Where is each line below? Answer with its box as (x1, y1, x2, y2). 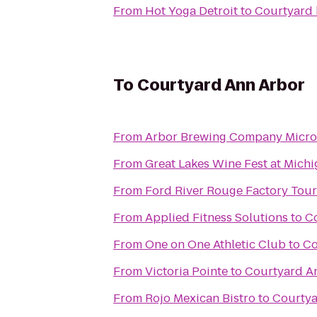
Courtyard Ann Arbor (137, 74, 305, 96)
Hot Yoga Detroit (145, 3, 238, 19)
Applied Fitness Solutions (145, 209, 288, 226)
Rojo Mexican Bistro (145, 290, 255, 306)
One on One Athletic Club (145, 236, 286, 253)
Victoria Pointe (145, 263, 228, 279)
